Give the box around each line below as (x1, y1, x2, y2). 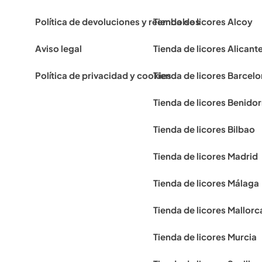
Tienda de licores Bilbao (153, 123, 255, 135)
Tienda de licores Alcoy (153, 16, 253, 27)
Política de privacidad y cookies (35, 70, 171, 81)
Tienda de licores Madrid (153, 150, 258, 162)
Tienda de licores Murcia (153, 231, 257, 243)
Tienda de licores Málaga (153, 177, 259, 189)
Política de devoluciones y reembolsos (35, 16, 200, 27)
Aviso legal (35, 43, 82, 54)
